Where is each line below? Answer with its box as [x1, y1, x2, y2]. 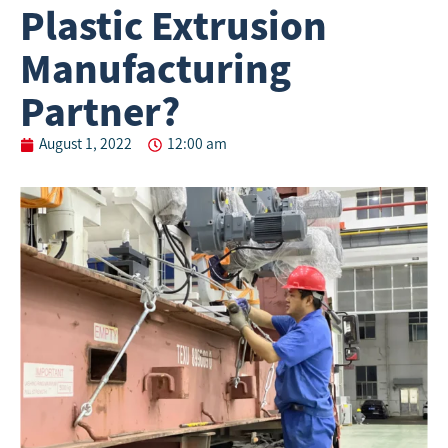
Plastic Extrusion [20, 8, 327, 44]
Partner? [20, 94, 180, 130]
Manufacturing [20, 51, 291, 87]
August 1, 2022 [39, 137, 132, 151]
